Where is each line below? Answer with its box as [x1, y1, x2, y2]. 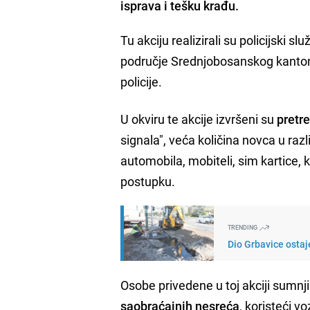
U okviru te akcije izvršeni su [120, 110, 277, 127]
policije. [120, 73, 163, 90]
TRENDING [228, 222, 259, 232]
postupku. [120, 172, 176, 190]
